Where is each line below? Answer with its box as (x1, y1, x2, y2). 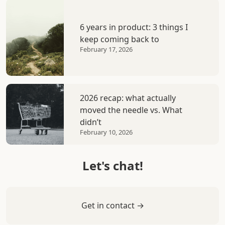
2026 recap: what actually (80, 92, 176, 103)
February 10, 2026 (80, 127, 133, 137)
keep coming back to (80, 33, 159, 45)
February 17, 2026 (80, 44, 133, 54)
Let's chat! (82, 157, 143, 174)
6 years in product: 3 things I (80, 21, 188, 33)
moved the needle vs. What (80, 104, 182, 116)
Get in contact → (81, 200, 144, 211)
